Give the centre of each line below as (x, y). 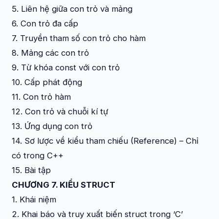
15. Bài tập (31, 170)
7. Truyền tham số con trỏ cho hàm (79, 38)
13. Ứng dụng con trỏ (52, 126)
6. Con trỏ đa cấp (45, 23)
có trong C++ (38, 155)
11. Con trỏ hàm (41, 97)
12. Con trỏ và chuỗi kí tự (60, 111)
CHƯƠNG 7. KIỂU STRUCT (64, 185)
